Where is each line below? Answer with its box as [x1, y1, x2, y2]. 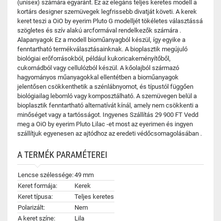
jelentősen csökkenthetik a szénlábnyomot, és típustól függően [17, 83, 193, 90]
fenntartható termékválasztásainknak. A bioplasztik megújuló [17, 45, 187, 53]
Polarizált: [18, 204, 45, 211]
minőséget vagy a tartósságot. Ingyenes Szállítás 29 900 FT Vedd [17, 111, 198, 118]
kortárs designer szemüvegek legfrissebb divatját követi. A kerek [17, 8, 197, 15]
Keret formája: [18, 182, 57, 189]
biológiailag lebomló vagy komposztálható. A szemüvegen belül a [17, 92, 197, 100]
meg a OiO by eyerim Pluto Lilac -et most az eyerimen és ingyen [17, 120, 193, 128]
